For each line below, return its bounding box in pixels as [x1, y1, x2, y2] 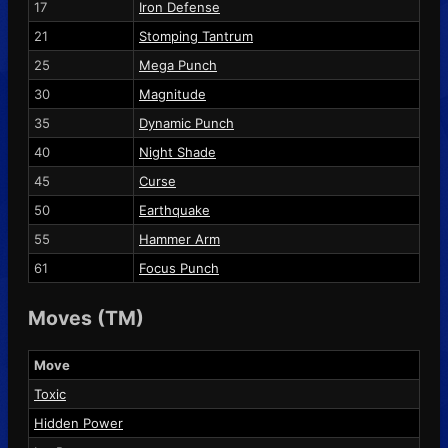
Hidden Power [34, 414, 123, 431]
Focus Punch [139, 259, 219, 276]
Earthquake [139, 201, 210, 218]
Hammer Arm [139, 230, 220, 247]
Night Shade [139, 143, 216, 160]
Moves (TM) [28, 305, 144, 330]
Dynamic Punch [139, 114, 234, 131]
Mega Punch [139, 56, 217, 73]
